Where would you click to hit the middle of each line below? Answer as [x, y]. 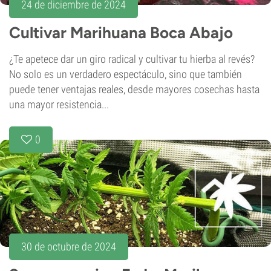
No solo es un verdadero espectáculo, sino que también [126, 74]
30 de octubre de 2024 [69, 247]
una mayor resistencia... [59, 105]
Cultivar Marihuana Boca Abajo [121, 33]
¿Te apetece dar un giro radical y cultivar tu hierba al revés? [132, 59]
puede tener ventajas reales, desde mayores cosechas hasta [134, 90]
